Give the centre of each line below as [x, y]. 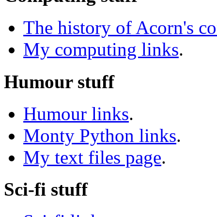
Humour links [76, 113]
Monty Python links [100, 135]
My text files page [92, 157]
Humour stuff [59, 81]
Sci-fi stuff [46, 189]
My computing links [101, 49]
